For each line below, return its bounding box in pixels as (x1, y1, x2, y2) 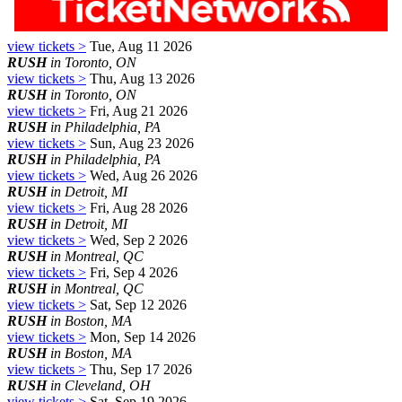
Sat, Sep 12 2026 (86, 296, 187, 312)
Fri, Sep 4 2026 (86, 264, 178, 280)
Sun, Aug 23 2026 (86, 135, 194, 151)
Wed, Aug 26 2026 (86, 167, 197, 183)
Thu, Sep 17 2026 (86, 361, 192, 377)
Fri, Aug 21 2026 (86, 102, 188, 118)
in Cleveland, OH (47, 377, 151, 393)
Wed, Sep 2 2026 (86, 232, 188, 248)
